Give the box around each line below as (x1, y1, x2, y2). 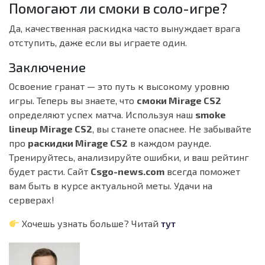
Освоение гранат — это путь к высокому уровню (9, 80, 230, 92)
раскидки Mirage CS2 (28, 137, 128, 149)
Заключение (9, 59, 86, 75)
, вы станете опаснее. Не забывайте (92, 123, 251, 135)
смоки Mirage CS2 (137, 95, 221, 106)
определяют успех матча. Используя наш (9, 109, 195, 121)
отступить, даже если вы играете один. (9, 37, 187, 49)
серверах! (9, 194, 54, 206)
